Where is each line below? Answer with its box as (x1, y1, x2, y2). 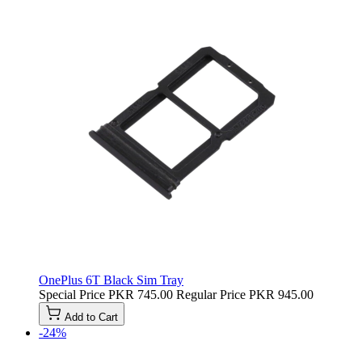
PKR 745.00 (108, 287, 173, 301)
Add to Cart (65, 310, 118, 323)
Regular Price (176, 287, 246, 301)
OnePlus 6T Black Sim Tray (39, 272, 183, 287)
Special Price (39, 287, 105, 301)
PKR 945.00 (249, 287, 314, 301)
